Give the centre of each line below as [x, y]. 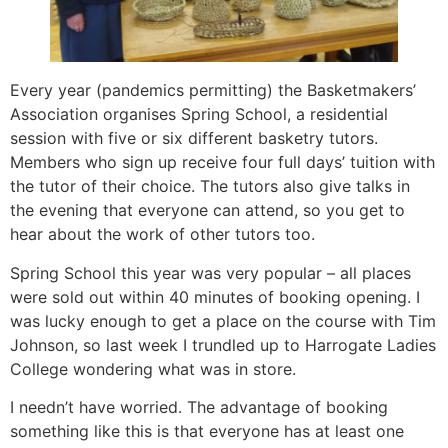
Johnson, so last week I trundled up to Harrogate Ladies [223, 344]
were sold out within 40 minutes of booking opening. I [215, 296]
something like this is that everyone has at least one [207, 431]
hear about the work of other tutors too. [162, 234]
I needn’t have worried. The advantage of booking [199, 407]
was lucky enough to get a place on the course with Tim [223, 320]
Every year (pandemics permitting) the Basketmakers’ [213, 90]
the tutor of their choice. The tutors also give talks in [210, 186]
